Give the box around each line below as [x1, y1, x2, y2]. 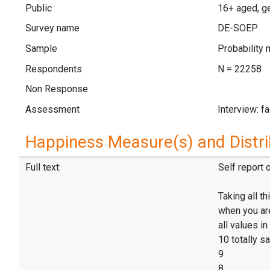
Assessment [25, 103, 80, 115]
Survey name [25, 22, 80, 34]
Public [25, 2, 52, 14]
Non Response [25, 83, 88, 95]
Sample [25, 42, 57, 54]
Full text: [25, 162, 61, 174]
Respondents [25, 63, 82, 75]
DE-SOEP [217, 22, 258, 34]
